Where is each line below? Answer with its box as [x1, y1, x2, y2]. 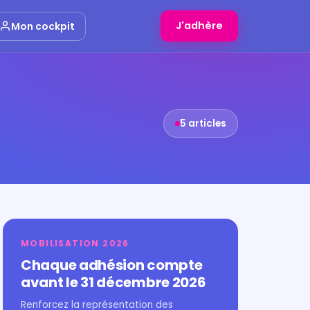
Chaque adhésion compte [21, 255, 203, 275]
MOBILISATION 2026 [21, 237, 129, 249]
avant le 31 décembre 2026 [21, 273, 206, 292]
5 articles [180, 117, 226, 130]
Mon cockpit [11, 19, 75, 33]
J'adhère [175, 19, 223, 33]
